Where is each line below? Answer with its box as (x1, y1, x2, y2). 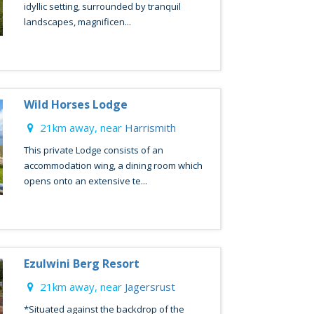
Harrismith (124, 121, 176, 135)
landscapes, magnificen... (23, 15, 131, 28)
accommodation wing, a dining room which (23, 159, 203, 172)
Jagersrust (124, 280, 175, 294)
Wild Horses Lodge (23, 97, 128, 112)
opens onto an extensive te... (23, 175, 147, 187)
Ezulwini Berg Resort (23, 256, 139, 271)
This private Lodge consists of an (23, 144, 163, 156)
